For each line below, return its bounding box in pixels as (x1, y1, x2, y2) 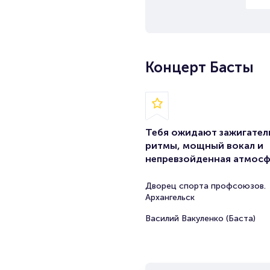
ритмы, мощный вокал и (145, 140, 263, 151)
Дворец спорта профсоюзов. (145, 181, 266, 191)
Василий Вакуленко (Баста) (145, 213, 256, 224)
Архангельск (145, 192, 195, 202)
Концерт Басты (145, 58, 254, 76)
